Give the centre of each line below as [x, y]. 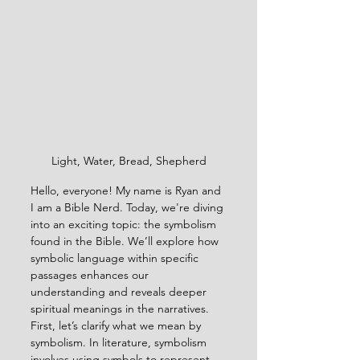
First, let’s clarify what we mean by [117, 325]
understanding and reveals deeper [120, 291]
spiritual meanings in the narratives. [120, 308]
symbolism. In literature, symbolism [120, 342]
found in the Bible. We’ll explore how [126, 241]
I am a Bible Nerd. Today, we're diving [129, 207]
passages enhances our [91, 274]
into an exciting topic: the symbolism [125, 224]
